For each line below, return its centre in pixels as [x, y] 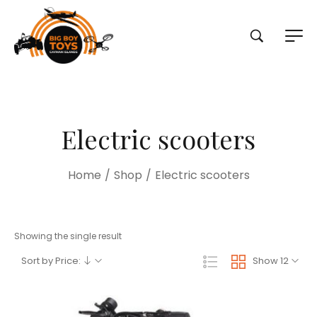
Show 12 [271, 261]
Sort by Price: [52, 261]
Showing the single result [68, 236]
